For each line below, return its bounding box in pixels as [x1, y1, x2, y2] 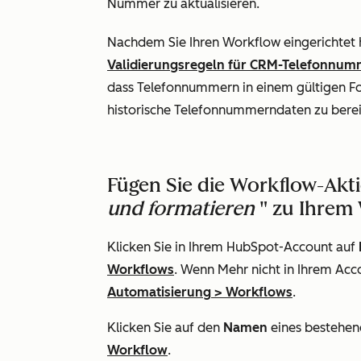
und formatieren [107, 197, 255, 220]
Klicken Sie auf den [107, 320, 223, 335]
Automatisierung [107, 284, 211, 300]
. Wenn [174, 262, 218, 277]
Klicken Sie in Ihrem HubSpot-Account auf [107, 239, 359, 255]
